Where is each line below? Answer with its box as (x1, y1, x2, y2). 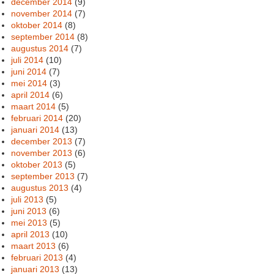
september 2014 (11, 31, 75, 42)
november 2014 (11, 8, 73, 18)
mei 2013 (11, 217, 48, 228)
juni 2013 (11, 206, 47, 216)
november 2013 (11, 147, 73, 158)
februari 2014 (11, 113, 64, 123)
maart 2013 (11, 240, 56, 251)
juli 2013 (11, 194, 44, 204)
